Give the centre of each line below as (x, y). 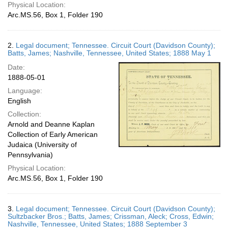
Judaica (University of (42, 145)
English (19, 101)
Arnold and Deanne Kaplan (51, 124)
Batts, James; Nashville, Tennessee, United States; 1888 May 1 (109, 53)
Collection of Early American (53, 134)
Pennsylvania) (30, 155)
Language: (25, 91)
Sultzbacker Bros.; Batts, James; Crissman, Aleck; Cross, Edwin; (111, 216)
